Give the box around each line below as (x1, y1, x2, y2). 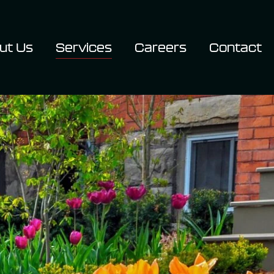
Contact (209, 40, 262, 54)
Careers (135, 40, 187, 54)
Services (56, 40, 112, 54)
